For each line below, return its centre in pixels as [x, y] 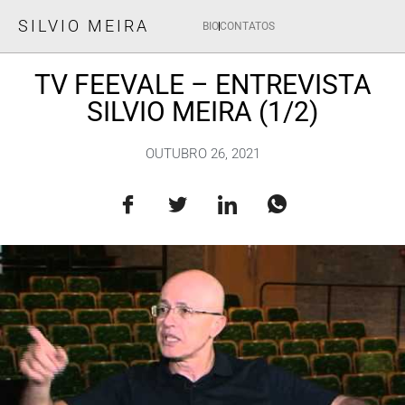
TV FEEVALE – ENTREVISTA [202, 85]
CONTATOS [247, 26]
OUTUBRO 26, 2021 [202, 154]
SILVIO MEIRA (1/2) [202, 112]
